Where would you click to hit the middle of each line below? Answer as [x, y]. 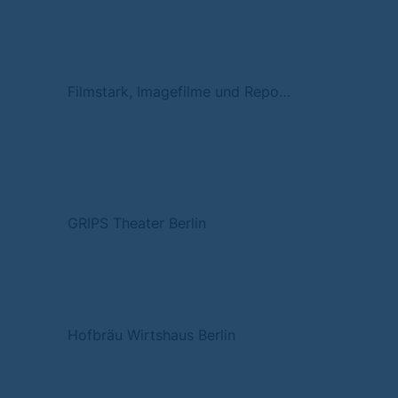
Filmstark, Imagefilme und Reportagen [285, 92]
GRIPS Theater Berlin [137, 223]
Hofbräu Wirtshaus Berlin [151, 335]
